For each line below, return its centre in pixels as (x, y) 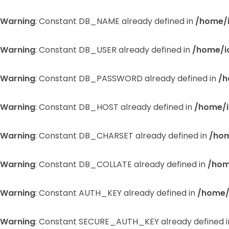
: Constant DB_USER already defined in (114, 50)
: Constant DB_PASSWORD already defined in (127, 78)
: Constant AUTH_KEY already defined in (116, 193)
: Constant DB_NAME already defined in (115, 21)
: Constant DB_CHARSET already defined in (122, 136)
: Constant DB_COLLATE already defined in (121, 164)
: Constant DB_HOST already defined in (115, 107)
